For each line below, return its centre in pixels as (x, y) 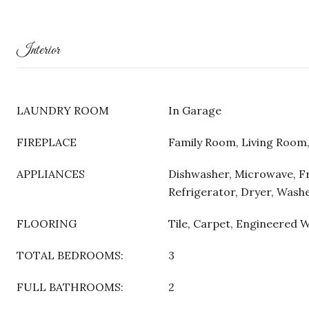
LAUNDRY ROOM (63, 110)
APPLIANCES (51, 174)
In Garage (195, 110)
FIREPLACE (47, 142)
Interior (38, 50)
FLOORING (47, 223)
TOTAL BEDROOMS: (70, 255)
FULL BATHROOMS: (70, 287)
